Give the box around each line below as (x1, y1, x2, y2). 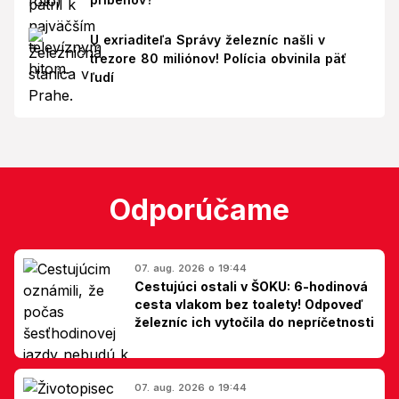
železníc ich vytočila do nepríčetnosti (134, 313, 374, 330)
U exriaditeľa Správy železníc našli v (89, 31, 325, 47)
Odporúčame (110, 191, 289, 227)
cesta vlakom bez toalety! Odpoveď (134, 296, 363, 312)
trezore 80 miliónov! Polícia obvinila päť (89, 50, 346, 66)
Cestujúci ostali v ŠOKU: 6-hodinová (134, 278, 368, 294)
